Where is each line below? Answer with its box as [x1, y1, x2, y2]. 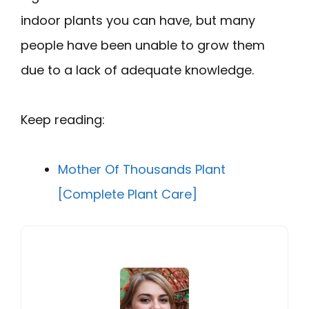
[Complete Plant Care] [58, 186, 197, 203]
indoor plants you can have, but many [21, 12, 255, 30]
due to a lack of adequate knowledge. [21, 61, 254, 79]
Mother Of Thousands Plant [58, 161, 226, 179]
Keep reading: [21, 111, 105, 129]
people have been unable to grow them [21, 37, 265, 54]
